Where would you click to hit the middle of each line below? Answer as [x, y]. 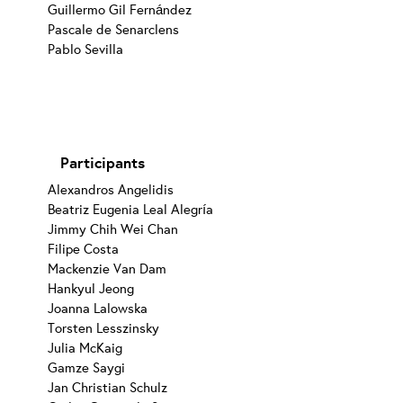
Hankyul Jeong [91, 287]
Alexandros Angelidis [111, 188]
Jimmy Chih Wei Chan [113, 228]
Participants [102, 163]
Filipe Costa [84, 248]
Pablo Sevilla [86, 49]
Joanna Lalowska [98, 307]
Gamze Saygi [87, 367]
